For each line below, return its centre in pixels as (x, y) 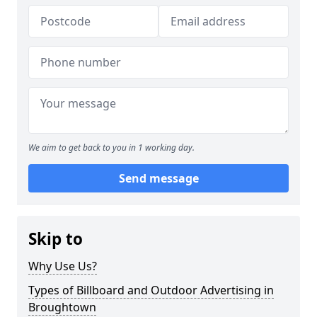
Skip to (56, 239)
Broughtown (62, 307)
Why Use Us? (63, 266)
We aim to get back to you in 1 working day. (111, 148)
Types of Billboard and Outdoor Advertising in (151, 290)
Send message (158, 178)
